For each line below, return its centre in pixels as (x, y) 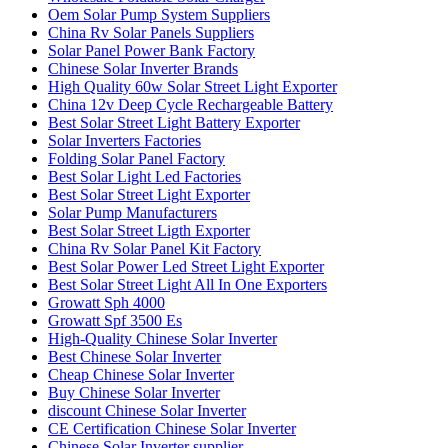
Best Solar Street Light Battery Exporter (174, 122)
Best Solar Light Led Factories (144, 176)
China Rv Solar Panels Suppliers (151, 32)
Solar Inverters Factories (124, 140)
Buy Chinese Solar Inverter (134, 392)
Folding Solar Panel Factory (136, 158)
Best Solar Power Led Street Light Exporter (186, 266)
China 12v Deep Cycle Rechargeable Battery (190, 104)
